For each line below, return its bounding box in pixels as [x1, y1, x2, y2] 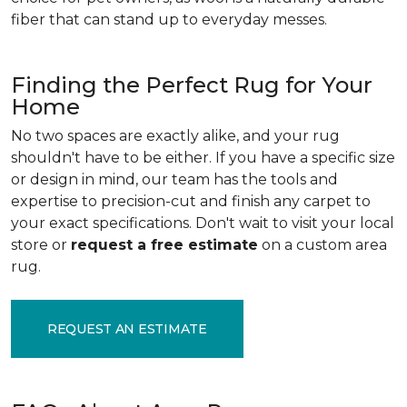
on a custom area [258, 236, 387, 253]
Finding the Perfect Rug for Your [11, 72, 372, 98]
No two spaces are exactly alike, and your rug [11, 127, 340, 144]
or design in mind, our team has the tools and [11, 171, 338, 188]
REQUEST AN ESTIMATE [47, 320, 207, 337]
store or [11, 236, 71, 253]
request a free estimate [71, 236, 258, 253]
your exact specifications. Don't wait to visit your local [11, 214, 394, 232]
